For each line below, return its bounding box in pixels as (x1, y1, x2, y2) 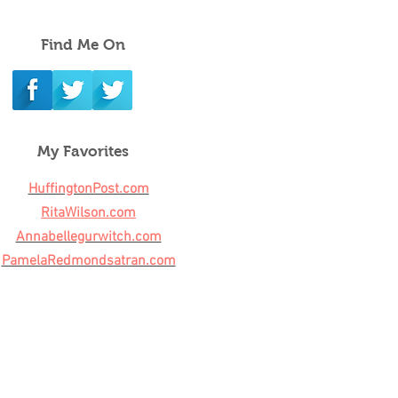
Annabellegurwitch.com (15, 228, 162, 246)
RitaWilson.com (41, 204, 136, 222)
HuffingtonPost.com (28, 180, 149, 198)
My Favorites (36, 143, 129, 160)
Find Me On (41, 36, 125, 53)
